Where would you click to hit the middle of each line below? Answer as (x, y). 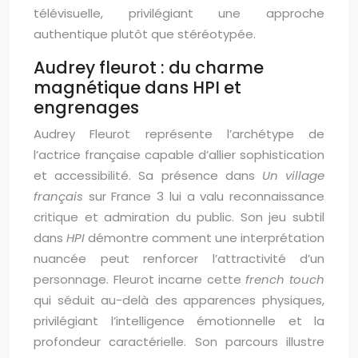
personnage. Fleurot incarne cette (140, 279)
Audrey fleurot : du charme (149, 68)
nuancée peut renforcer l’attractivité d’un (179, 259)
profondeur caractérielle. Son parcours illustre (179, 342)
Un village (293, 175)
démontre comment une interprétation (205, 238)
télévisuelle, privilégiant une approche (179, 13)
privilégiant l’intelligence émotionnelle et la (179, 321)
